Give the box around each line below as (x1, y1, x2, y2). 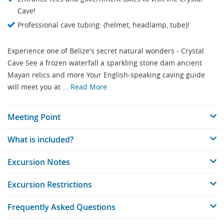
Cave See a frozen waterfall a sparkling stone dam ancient (7, 58, 202, 68)
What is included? (7, 134, 73, 145)
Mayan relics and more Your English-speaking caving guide (7, 70, 205, 80)
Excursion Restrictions (7, 179, 92, 190)
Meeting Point (7, 111, 60, 123)
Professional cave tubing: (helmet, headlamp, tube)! (17, 20, 189, 30)
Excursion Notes (7, 156, 70, 168)
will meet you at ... (7, 82, 70, 92)
